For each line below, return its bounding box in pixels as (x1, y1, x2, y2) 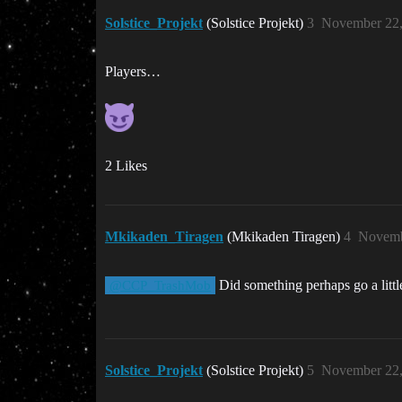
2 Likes (105, 158, 147, 173)
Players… (105, 64, 161, 79)
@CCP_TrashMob (109, 278, 212, 293)
